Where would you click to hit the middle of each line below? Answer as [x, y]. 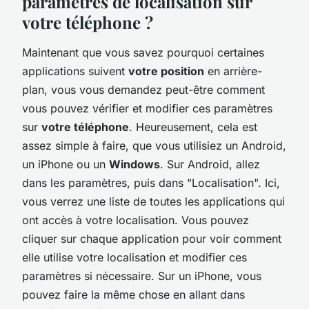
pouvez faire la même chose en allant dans [133, 294]
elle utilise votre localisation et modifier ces [134, 257]
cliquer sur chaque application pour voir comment [152, 238]
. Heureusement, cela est [193, 127]
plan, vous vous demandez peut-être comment [143, 89]
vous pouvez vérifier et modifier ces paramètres [147, 108]
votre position [166, 71]
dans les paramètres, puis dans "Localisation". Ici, [151, 182]
